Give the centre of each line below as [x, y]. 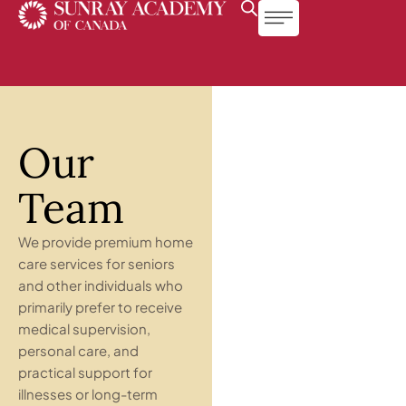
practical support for [85, 372]
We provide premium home [106, 242]
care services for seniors [97, 263]
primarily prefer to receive [100, 307]
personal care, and [78, 350]
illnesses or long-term [88, 394]
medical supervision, [84, 329]
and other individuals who [101, 285]
